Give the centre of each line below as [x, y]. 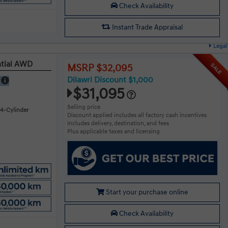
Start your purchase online [146, 192]
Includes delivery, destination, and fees [118, 123]
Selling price [83, 107]
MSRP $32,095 [100, 68]
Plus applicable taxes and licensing [113, 131]
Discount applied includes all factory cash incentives [137, 115]
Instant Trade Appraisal [147, 27]
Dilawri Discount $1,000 [110, 80]
